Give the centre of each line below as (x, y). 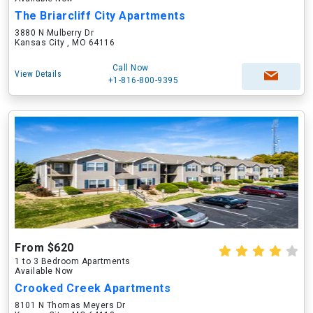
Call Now (130, 68)
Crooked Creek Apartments (93, 288)
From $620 (44, 248)
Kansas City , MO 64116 (65, 43)
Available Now (44, 271)
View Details (38, 74)
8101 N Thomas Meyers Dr (70, 305)
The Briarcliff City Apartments (100, 16)
